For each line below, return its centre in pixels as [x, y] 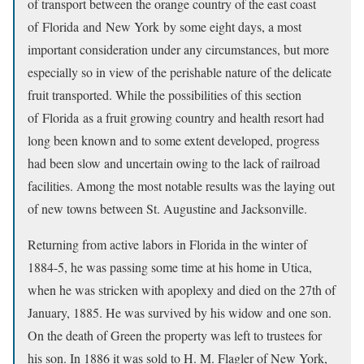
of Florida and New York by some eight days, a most [165, 26]
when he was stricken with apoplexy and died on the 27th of [182, 290]
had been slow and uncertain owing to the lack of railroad [174, 163]
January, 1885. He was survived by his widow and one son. [180, 312]
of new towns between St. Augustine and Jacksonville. [167, 208]
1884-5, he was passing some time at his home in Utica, [170, 267]
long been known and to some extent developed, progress [173, 140]
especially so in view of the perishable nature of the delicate [180, 72]
